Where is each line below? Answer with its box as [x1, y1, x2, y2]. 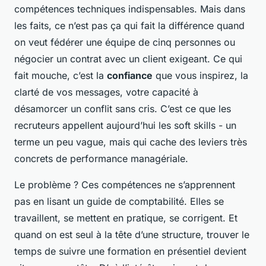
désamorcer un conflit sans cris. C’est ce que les [14, 102, 231, 115]
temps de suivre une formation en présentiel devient [14, 245, 246, 257]
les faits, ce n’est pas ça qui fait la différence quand [14, 19, 245, 31]
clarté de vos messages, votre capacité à [14, 85, 198, 98]
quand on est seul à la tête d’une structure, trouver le [14, 228, 249, 240]
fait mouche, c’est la [14, 69, 107, 81]
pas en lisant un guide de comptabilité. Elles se [14, 195, 224, 207]
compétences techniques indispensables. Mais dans [14, 2, 245, 15]
